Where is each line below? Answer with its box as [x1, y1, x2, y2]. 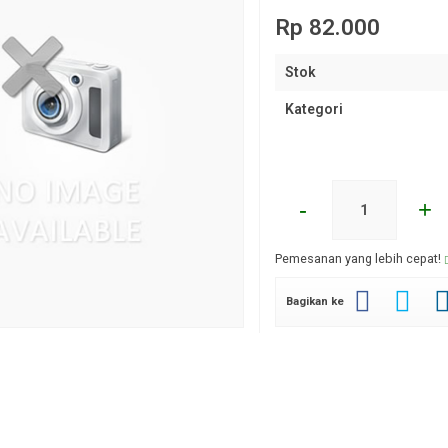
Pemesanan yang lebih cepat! [274, 251, 444, 266]
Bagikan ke [285, 295, 344, 308]
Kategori [284, 101, 343, 117]
